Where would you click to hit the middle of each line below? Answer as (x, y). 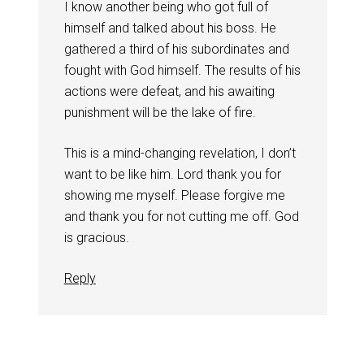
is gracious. (96, 238)
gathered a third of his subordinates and (176, 50)
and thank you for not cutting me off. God (181, 217)
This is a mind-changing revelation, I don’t (180, 154)
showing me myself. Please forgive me (174, 196)
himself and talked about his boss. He (170, 28)
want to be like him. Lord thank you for (172, 175)
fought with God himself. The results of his (182, 71)
